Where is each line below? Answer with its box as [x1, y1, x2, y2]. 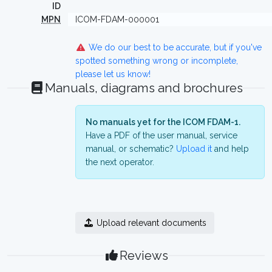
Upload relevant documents [93, 218, 206, 228]
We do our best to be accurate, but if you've [86, 42, 262, 52]
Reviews [119, 248, 168, 263]
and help [212, 144, 249, 154]
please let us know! [75, 69, 151, 79]
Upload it [176, 144, 212, 154]
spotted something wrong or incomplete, [75, 56, 238, 66]
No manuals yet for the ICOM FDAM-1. [86, 117, 240, 127]
